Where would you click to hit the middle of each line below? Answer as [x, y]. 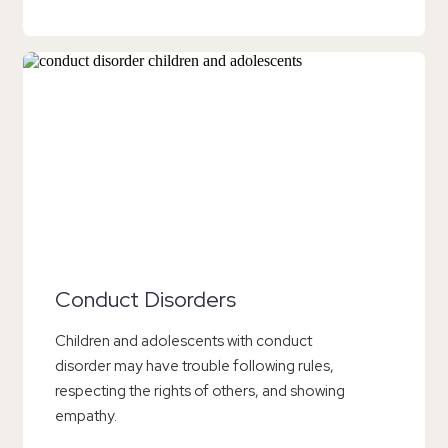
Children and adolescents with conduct [183, 341]
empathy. [86, 416]
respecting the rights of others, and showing [200, 391]
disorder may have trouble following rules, [194, 366]
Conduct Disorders [145, 300]
